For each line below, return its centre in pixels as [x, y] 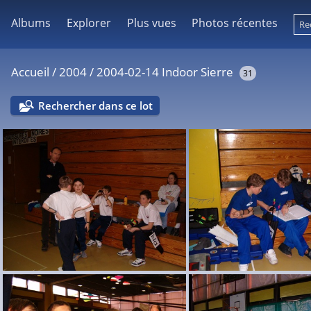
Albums [31, 23]
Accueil [30, 72]
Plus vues [151, 23]
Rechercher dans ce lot [96, 106]
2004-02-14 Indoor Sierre [165, 72]
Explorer [89, 23]
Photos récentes [235, 23]
